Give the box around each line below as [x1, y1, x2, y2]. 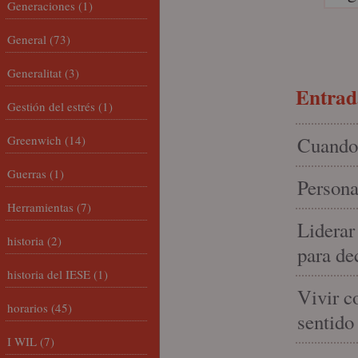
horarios [7, 300, 48, 316]
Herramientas [7, 199, 74, 215]
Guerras [7, 165, 46, 181]
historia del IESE [7, 266, 90, 282]
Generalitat [7, 65, 62, 81]
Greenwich [7, 132, 62, 148]
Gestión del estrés [7, 98, 95, 114]
